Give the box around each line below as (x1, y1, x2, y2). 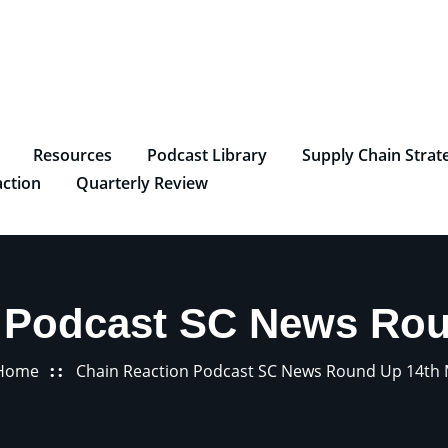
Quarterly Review (76, 172, 208, 195)
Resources (33, 144, 112, 167)
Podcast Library (147, 144, 267, 167)
